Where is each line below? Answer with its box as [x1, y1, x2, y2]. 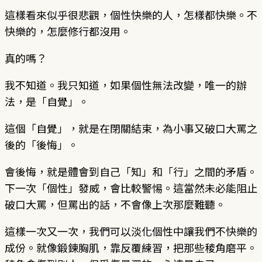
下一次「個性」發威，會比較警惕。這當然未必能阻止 [5, 180, 257, 195]
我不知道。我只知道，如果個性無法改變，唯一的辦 [5, 77, 247, 92]
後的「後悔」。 [5, 136, 78, 152]
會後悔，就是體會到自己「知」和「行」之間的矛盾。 [5, 163, 257, 179]
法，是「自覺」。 [5, 93, 89, 109]
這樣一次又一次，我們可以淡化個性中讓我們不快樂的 [5, 223, 257, 239]
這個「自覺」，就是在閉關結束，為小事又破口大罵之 [5, 120, 257, 136]
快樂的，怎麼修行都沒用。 [5, 23, 131, 39]
